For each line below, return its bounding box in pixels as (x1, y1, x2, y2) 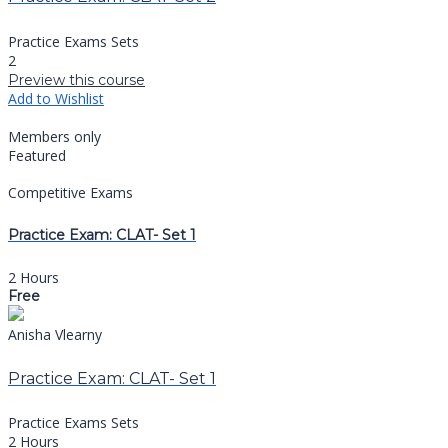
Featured (8, 145, 66, 165)
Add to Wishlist (8, 88, 104, 108)
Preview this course (8, 70, 145, 89)
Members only (8, 126, 101, 146)
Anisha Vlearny (8, 325, 102, 345)
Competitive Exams (8, 182, 133, 202)
